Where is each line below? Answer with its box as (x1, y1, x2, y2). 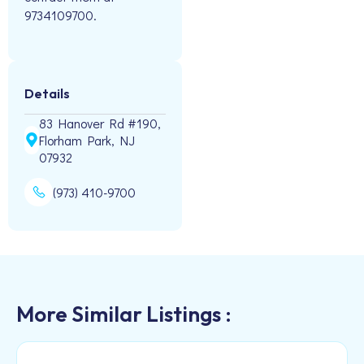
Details (24, 84, 70, 102)
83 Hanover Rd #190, (39, 114, 161, 132)
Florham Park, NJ (39, 131, 135, 149)
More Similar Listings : (16, 300, 232, 327)
